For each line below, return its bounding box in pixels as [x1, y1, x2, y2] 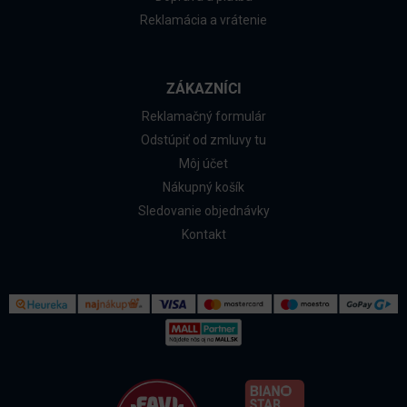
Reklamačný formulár [141, 109, 266, 124]
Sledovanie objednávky [137, 203, 270, 219]
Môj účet [179, 156, 228, 172]
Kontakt [181, 227, 226, 243]
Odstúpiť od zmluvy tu [141, 133, 266, 148]
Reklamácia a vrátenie [140, 13, 267, 28]
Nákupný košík [163, 180, 244, 195]
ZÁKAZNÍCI [165, 80, 242, 98]
